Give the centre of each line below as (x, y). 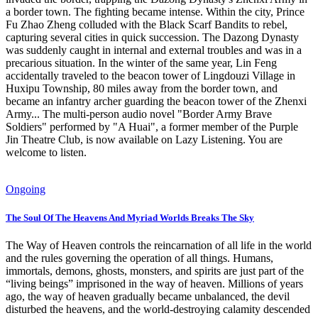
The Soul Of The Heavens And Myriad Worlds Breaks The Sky (130, 217)
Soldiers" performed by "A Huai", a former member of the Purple (152, 127)
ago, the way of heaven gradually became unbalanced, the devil (148, 296)
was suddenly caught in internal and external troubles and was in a (154, 50)
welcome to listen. (46, 153)
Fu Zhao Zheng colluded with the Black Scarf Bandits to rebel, (147, 25)
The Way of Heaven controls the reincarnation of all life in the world (159, 245)
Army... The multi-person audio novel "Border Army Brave (139, 114)
